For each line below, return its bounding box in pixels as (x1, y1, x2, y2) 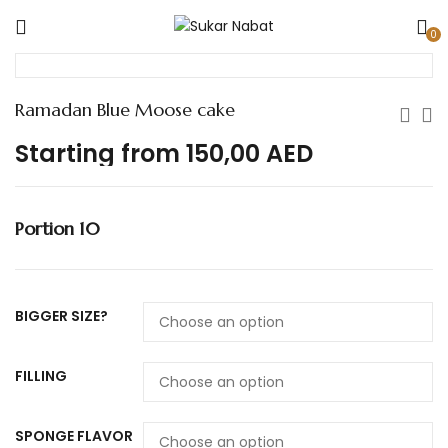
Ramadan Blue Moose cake (15, 98, 235, 121)
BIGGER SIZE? (15, 306, 108, 326)
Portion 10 (15, 216, 100, 240)
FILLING (15, 366, 67, 386)
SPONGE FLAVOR (15, 426, 133, 446)
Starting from (15, 137, 186, 170)
